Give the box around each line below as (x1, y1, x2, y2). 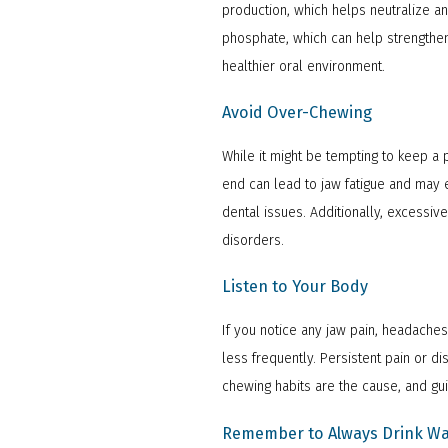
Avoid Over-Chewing (222, 102, 372, 122)
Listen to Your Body (222, 277, 368, 297)
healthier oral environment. (222, 57, 389, 75)
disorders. (222, 231, 284, 249)
